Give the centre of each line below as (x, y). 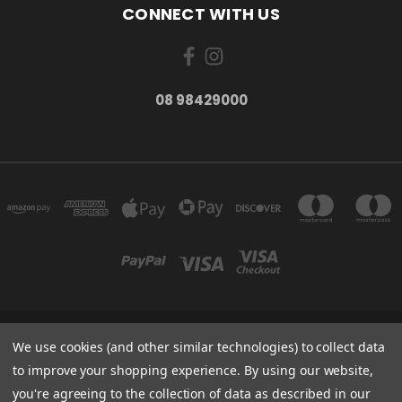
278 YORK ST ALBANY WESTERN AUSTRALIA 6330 (201, 345)
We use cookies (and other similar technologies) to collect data (199, 347)
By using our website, (309, 370)
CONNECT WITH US (201, 13)
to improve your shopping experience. (129, 370)
